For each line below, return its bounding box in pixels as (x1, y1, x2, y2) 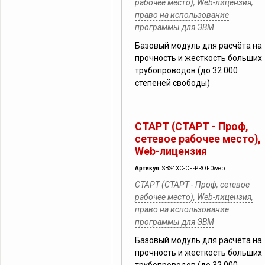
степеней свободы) (135, 78, 210, 88)
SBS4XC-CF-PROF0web (162, 165, 225, 172)
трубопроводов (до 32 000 (135, 66, 238, 75)
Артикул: (135, 165, 162, 172)
